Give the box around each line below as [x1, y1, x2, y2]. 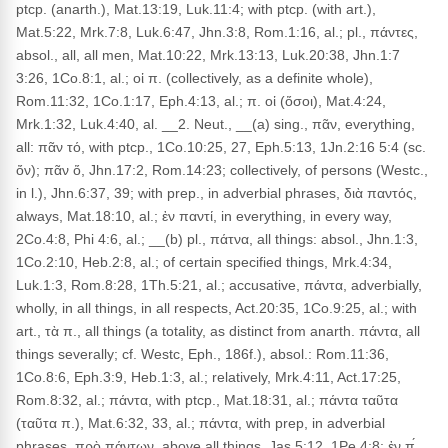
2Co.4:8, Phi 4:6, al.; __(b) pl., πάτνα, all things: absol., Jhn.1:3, [16, 231, 418, 247]
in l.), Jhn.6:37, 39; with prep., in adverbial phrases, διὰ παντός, [16, 185, 417, 201]
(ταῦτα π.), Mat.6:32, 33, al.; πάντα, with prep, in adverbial [16, 415, 385, 431]
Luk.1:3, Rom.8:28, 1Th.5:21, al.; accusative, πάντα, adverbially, [16, 277, 422, 293]
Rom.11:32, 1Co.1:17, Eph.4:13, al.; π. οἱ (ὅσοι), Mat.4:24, [16, 93, 386, 109]
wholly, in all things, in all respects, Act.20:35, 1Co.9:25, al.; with [16, 300, 417, 316]
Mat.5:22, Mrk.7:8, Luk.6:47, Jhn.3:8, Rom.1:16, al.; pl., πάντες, [16, 24, 418, 40]
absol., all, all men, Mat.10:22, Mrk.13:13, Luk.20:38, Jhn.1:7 [16, 47, 400, 63]
